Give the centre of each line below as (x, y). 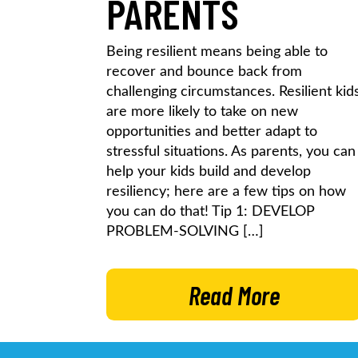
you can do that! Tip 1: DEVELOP (211, 211)
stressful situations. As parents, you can (231, 151)
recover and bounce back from (204, 72)
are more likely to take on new (202, 111)
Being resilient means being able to (217, 52)
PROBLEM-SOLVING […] (185, 231)
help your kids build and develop (209, 171)
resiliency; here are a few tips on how (226, 191)
